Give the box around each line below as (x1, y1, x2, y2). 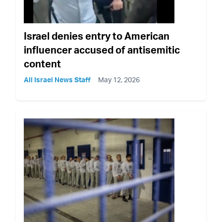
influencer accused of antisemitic (24, 43, 180, 56)
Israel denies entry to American (24, 29, 169, 42)
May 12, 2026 (98, 75, 140, 84)
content (24, 57, 61, 70)
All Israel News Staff (24, 75, 91, 84)
